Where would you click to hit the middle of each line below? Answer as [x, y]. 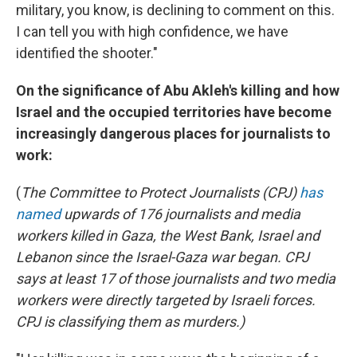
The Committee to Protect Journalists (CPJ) [160, 192]
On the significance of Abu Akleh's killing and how [178, 90]
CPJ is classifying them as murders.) [130, 322]
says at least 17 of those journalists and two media [176, 279]
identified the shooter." [87, 53]
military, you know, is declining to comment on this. [175, 10]
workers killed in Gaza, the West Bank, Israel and [168, 235]
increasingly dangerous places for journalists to [173, 133]
